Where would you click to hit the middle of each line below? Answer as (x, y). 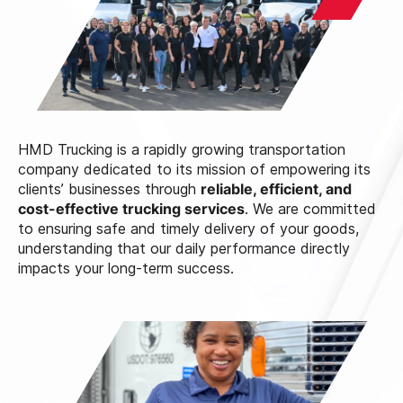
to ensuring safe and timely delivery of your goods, (188, 229)
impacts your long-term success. (126, 269)
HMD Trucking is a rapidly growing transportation (182, 150)
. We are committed (310, 209)
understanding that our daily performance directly (184, 249)
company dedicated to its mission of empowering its (194, 170)
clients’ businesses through (109, 189)
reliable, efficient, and (276, 189)
